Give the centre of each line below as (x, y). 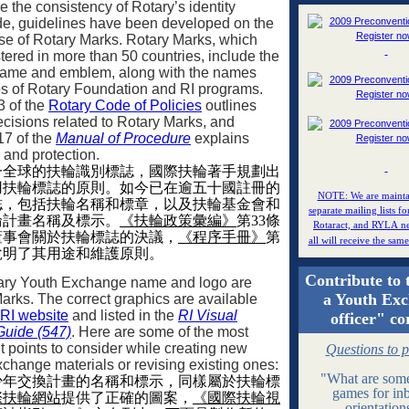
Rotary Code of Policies (125, 106)
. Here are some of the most (160, 331)
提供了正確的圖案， (127, 397)
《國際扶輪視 (236, 397)
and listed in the (123, 315)
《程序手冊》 (222, 237)
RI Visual (208, 315)
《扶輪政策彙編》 (178, 221)
